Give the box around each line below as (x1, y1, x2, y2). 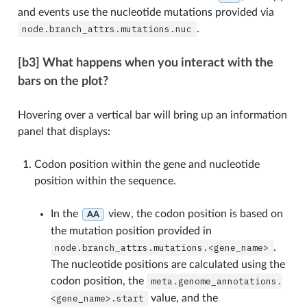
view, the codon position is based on (105, 208, 283, 219)
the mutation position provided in (50, 225, 212, 236)
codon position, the (50, 275, 147, 286)
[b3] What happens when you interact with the (17, 56, 273, 69)
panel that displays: (17, 125, 110, 137)
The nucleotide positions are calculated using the (50, 258, 285, 270)
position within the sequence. (34, 175, 176, 186)
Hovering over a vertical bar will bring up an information (17, 109, 287, 121)
